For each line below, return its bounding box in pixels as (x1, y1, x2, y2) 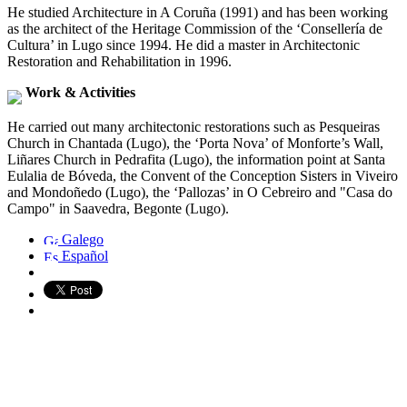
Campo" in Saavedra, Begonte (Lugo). (7, 200, 229, 216)
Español (58, 247, 108, 263)
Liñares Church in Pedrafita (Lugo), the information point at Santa (7, 151, 385, 167)
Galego (58, 231, 104, 247)
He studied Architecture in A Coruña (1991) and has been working (7, 4, 388, 20)
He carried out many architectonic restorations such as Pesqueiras (7, 118, 380, 134)
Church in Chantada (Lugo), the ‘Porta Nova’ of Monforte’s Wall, (7, 134, 383, 151)
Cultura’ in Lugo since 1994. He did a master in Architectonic (7, 36, 360, 53)
